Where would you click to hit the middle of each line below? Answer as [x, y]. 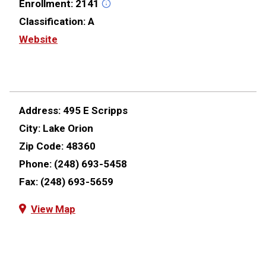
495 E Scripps [95, 110]
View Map [53, 209]
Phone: [37, 164]
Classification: [53, 21]
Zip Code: [42, 146]
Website [38, 39]
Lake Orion [68, 128]
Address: [41, 110]
